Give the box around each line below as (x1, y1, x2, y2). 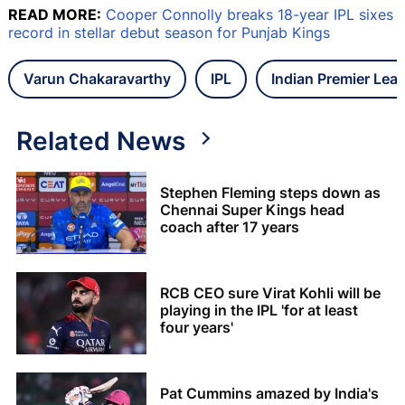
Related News (16, 125, 185, 156)
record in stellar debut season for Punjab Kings (8, 23, 330, 42)
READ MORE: (8, 5, 101, 24)
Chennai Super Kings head (160, 201, 344, 220)
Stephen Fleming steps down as (160, 184, 381, 202)
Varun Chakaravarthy (24, 69, 171, 88)
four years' (160, 318, 233, 337)
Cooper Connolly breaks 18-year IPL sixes (106, 5, 393, 24)
